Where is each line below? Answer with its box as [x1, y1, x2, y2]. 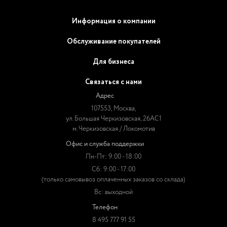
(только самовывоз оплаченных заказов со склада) [42, 176, 185, 183]
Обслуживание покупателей [66, 36, 161, 47]
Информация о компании [71, 16, 156, 26]
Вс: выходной [94, 189, 133, 196]
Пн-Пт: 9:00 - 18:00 [86, 154, 141, 160]
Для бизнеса [93, 57, 134, 67]
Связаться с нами [85, 77, 142, 87]
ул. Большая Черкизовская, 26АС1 [65, 116, 162, 122]
